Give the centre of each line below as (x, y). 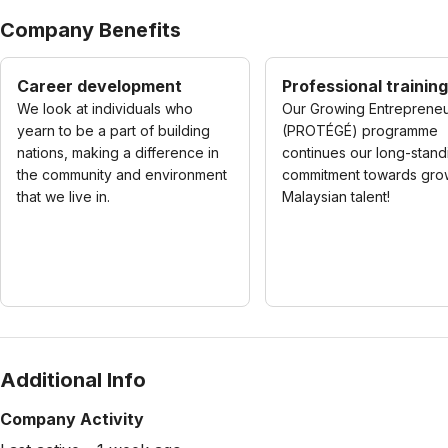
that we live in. (63, 196)
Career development (99, 86)
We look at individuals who (105, 108)
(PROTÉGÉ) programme (360, 130)
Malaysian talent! (336, 196)
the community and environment (122, 174)
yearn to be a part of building (113, 130)
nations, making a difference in (118, 152)
